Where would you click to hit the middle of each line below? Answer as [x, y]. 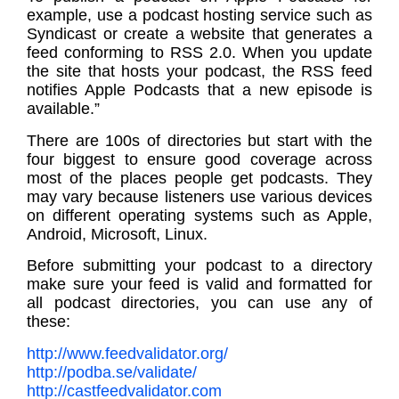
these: [49, 322]
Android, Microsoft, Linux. [117, 234]
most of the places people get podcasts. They [199, 178]
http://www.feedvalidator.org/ [127, 353]
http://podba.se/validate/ [112, 372]
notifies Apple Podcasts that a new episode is [199, 90]
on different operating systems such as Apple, [199, 215]
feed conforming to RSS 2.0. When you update [199, 53]
